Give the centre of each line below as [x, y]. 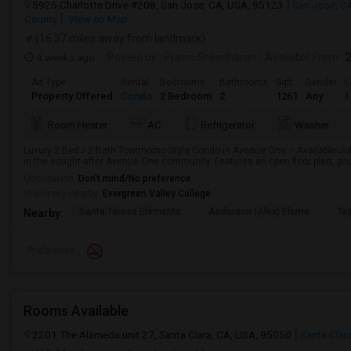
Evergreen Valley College [157, 194]
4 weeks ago [64, 57]
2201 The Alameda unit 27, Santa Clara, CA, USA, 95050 [162, 335]
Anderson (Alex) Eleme [259, 212]
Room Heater [78, 125]
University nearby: [63, 194]
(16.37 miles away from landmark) [119, 38]
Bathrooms [244, 82]
